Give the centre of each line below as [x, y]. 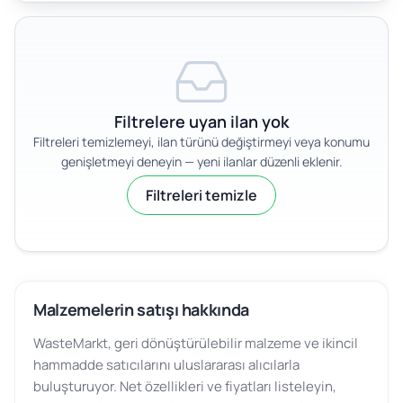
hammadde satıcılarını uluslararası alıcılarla [166, 364]
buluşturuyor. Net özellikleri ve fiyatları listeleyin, [185, 386]
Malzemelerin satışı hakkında [141, 310]
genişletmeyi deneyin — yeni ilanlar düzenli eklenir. [201, 162]
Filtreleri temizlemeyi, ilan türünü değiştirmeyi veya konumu [201, 142]
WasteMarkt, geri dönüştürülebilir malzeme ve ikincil [196, 343]
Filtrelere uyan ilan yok [201, 122]
